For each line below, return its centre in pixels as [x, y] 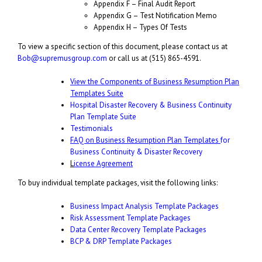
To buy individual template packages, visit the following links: [118, 182]
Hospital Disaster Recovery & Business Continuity [151, 105]
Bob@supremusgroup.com [62, 58]
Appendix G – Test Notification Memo [155, 15]
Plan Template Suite [103, 116]
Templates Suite [97, 93]
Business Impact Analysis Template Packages [144, 206]
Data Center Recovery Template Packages [138, 229]
